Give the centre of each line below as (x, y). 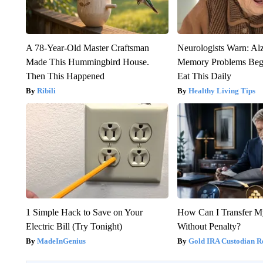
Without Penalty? (209, 226)
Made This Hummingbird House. (87, 62)
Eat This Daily (205, 76)
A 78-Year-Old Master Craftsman (87, 48)
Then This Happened (65, 76)
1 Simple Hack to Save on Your (84, 212)
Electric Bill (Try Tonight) (74, 226)
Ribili (46, 90)
